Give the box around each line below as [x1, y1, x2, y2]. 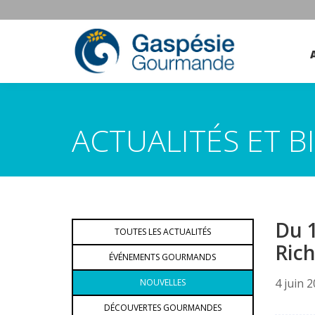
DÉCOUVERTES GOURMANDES [103, 302, 221, 314]
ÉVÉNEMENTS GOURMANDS [109, 251, 217, 263]
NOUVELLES [139, 276, 186, 288]
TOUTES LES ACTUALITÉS [114, 226, 211, 238]
